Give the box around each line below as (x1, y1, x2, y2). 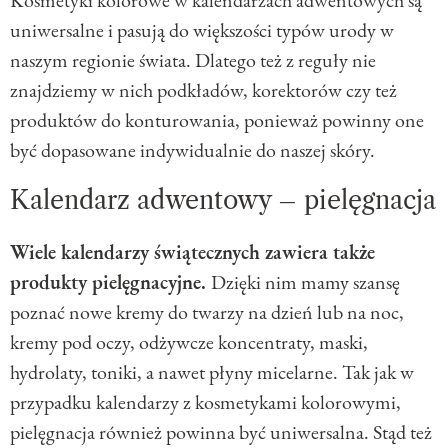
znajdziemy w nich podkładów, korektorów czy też (10, 77, 397, 104)
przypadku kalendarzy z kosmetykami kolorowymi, (10, 389, 401, 416)
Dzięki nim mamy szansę (211, 269, 400, 296)
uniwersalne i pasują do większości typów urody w (10, 17, 394, 44)
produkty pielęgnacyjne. (10, 269, 211, 296)
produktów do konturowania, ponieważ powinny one (10, 107, 424, 134)
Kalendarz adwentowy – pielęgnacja (10, 185, 436, 217)
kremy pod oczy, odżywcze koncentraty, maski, (10, 329, 368, 356)
